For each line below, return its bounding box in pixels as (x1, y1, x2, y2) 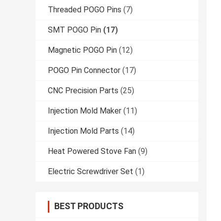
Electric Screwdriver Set (48, 167, 133, 177)
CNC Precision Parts (48, 86, 118, 96)
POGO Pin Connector (48, 66, 120, 75)
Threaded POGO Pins (48, 5, 121, 15)
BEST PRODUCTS (54, 201, 123, 212)
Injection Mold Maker (48, 106, 121, 116)
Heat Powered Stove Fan (48, 147, 136, 156)
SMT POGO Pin (48, 25, 101, 35)
